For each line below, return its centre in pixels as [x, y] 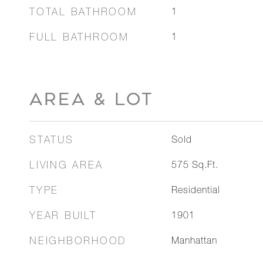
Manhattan [194, 242]
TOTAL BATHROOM [83, 13]
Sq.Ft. [205, 166]
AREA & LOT [92, 99]
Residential [195, 191]
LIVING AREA [66, 166]
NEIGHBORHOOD [78, 242]
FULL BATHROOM [79, 38]
